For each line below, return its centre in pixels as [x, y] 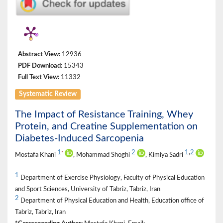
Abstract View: [39, 54]
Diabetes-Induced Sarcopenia [79, 138]
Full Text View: [39, 77]
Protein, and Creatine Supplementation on [106, 126]
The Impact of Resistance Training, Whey [104, 114]
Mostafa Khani [36, 155]
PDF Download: [40, 65]
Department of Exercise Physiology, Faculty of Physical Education [112, 177]
